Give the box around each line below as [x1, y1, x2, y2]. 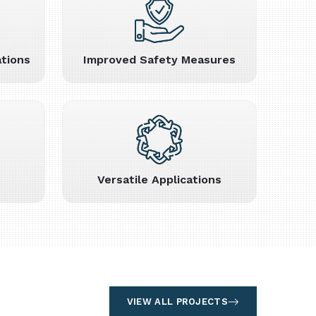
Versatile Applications [97, 173, 221, 186]
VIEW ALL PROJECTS [126, 296, 228, 307]
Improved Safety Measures [83, 53, 236, 66]
